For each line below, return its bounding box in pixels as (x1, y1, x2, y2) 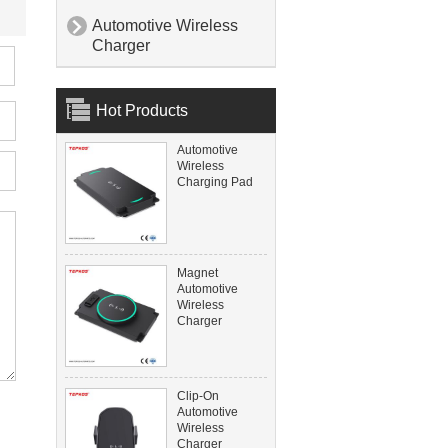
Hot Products (96, 102, 188, 120)
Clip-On (177, 389, 219, 404)
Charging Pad (177, 175, 253, 190)
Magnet (177, 266, 218, 281)
